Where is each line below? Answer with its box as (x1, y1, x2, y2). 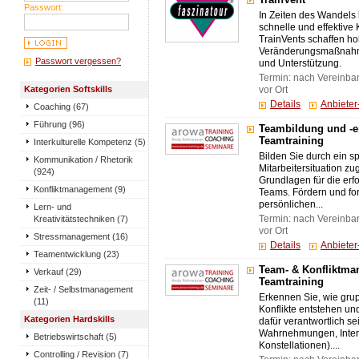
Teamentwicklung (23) (34, 249, 119, 259)
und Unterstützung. (259, 58, 341, 68)
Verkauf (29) (34, 267, 82, 276)
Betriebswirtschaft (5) (34, 332, 117, 341)
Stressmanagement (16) (34, 232, 128, 241)
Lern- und (34, 202, 71, 212)
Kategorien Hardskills (24, 314, 115, 324)
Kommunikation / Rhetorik (34, 155, 133, 164)
